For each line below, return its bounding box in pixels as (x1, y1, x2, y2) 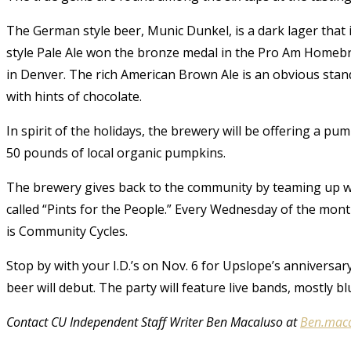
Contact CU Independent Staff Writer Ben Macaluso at (6, 313, 300, 331)
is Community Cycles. (6, 222, 128, 240)
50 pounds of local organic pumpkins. (6, 143, 226, 161)
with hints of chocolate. (6, 87, 142, 105)
